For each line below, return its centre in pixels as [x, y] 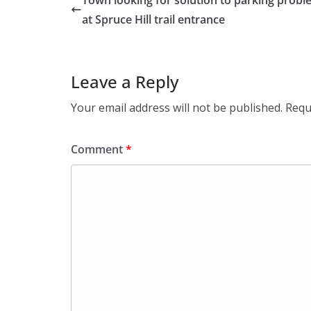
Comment [98, 150]
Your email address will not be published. [177, 108]
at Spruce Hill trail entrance [153, 20]
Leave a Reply [125, 82]
